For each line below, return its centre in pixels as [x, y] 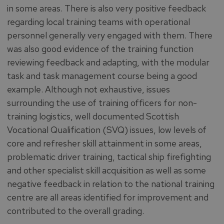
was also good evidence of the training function [100, 49]
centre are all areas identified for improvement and [107, 197]
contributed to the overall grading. [75, 211]
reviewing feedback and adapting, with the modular [108, 62]
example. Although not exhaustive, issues [88, 89]
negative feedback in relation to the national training [110, 184]
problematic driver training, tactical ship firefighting [109, 157]
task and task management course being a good [102, 76]
